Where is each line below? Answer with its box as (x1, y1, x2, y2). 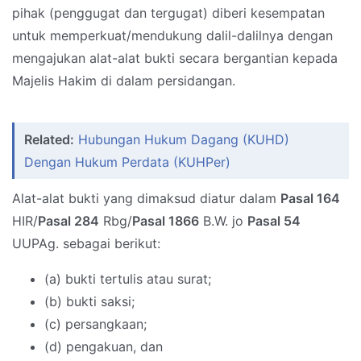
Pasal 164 (280, 190, 340, 207)
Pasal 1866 (132, 213, 199, 230)
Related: (24, 131, 74, 148)
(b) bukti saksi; (44, 293, 135, 310)
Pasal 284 (38, 213, 99, 230)
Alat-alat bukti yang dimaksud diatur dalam (12, 190, 280, 207)
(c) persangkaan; (44, 316, 147, 333)
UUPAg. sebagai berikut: (12, 235, 160, 252)
